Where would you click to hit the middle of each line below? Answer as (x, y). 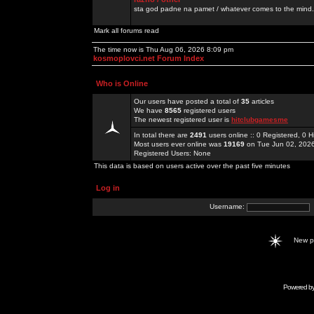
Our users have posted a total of (187, 101)
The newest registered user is (183, 120)
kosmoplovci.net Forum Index (149, 58)
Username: (228, 207)
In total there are (162, 135)
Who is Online (122, 83)
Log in (108, 188)
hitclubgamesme (260, 120)
